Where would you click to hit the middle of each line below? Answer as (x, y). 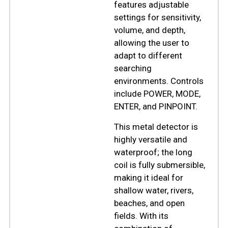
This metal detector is (156, 126)
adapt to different (148, 56)
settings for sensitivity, (158, 18)
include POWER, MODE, (157, 94)
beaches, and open (149, 203)
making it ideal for (149, 177)
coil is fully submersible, (160, 165)
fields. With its (141, 216)
